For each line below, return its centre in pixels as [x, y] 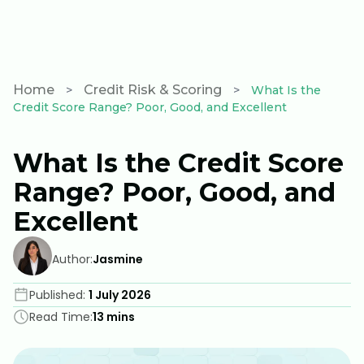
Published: [57, 295]
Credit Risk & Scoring [153, 90]
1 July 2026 [120, 295]
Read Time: [61, 317]
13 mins [114, 317]
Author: [72, 259]
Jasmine [118, 259]
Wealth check [114, 32]
